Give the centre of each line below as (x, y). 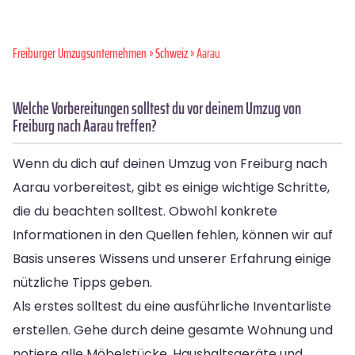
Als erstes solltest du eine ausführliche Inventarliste (172, 306)
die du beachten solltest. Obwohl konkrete (145, 211)
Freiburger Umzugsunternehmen (80, 53)
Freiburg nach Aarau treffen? (85, 125)
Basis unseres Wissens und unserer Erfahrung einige (172, 258)
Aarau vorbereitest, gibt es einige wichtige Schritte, (171, 187)
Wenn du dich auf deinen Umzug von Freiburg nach (170, 163)
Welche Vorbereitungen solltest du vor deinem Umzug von (157, 108)
